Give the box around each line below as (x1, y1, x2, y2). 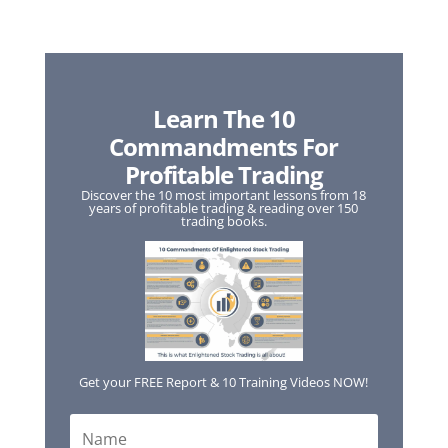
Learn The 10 (152, 102, 295, 135)
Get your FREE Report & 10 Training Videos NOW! (79, 372, 369, 391)
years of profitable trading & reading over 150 (89, 199, 359, 217)
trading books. (180, 212, 267, 230)
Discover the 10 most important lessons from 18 (81, 186, 367, 204)
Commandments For (109, 130, 339, 163)
